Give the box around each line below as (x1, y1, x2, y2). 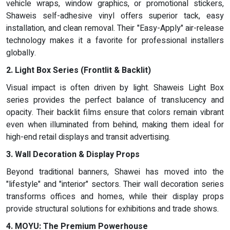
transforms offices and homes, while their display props (6, 190, 224, 203)
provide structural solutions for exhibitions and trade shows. (6, 202, 219, 215)
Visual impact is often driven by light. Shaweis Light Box (6, 81, 224, 94)
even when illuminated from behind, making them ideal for (6, 118, 224, 131)
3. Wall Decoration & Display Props (6, 148, 140, 161)
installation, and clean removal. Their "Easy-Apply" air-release (6, 22, 224, 34)
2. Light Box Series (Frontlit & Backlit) (6, 64, 151, 76)
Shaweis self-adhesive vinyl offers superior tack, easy (6, 9, 224, 22)
